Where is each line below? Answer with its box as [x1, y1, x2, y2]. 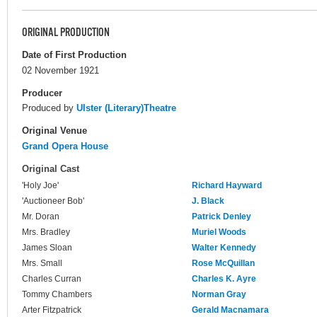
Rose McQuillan [192, 258, 255, 269]
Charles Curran [22, 274, 81, 284]
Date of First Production [22, 50, 127, 61]
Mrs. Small [22, 258, 62, 269]
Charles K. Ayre [192, 274, 256, 284]
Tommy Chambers [22, 289, 92, 300]
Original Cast [22, 163, 79, 175]
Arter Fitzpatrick [22, 305, 81, 316]
